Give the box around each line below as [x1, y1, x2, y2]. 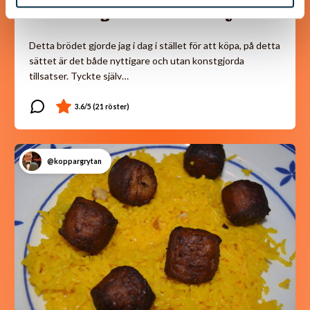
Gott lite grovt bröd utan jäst [29, 6, 256, 23]
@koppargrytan [46, 157, 102, 166]
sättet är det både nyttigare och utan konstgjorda [29, 55, 244, 67]
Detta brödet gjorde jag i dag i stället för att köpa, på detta [29, 39, 280, 52]
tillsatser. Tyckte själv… [29, 70, 129, 82]
